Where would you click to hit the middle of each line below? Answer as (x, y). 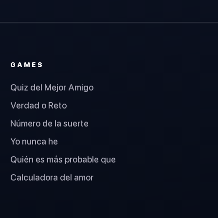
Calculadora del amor (52, 177)
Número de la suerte (50, 123)
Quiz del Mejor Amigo (52, 87)
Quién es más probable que (63, 159)
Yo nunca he (34, 141)
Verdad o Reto (39, 105)
